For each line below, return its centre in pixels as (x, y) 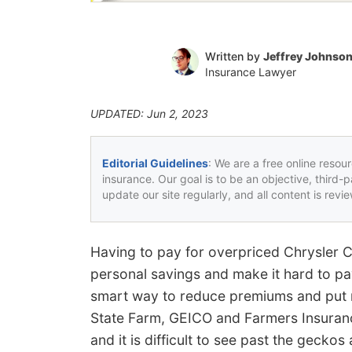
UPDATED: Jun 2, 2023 (149, 113)
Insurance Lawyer (250, 71)
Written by (234, 56)
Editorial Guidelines (155, 163)
